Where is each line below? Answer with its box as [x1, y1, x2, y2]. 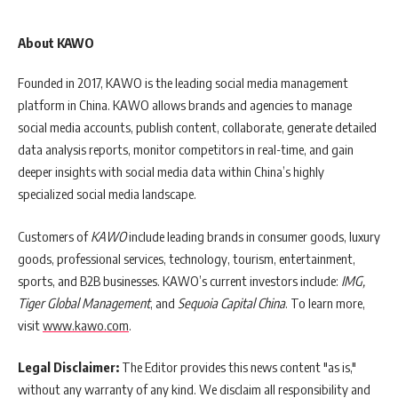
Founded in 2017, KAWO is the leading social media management [18, 75, 348, 91]
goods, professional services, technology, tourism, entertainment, [18, 250, 355, 267]
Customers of [18, 227, 91, 244]
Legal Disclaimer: [18, 359, 119, 375]
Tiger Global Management [18, 294, 150, 311]
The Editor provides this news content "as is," [119, 359, 356, 375]
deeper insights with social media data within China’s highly [18, 163, 324, 179]
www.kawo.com [43, 316, 129, 333]
